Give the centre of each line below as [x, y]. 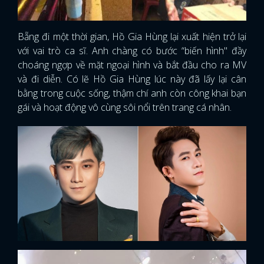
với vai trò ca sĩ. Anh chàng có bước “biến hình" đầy [132, 51]
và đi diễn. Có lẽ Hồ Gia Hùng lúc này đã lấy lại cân [132, 79]
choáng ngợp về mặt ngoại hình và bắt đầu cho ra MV [132, 65]
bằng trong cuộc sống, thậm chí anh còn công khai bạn [132, 93]
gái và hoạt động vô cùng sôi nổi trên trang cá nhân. [125, 108]
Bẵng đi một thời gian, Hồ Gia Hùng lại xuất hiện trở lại [132, 37]
